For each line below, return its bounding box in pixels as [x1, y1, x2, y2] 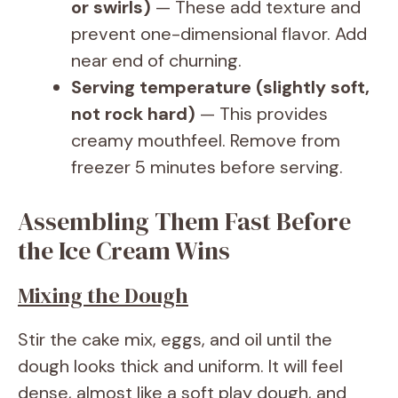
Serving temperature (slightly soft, [71, 76, 370, 99]
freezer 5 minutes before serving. [71, 155, 343, 179]
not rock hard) [71, 102, 195, 125]
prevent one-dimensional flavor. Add [71, 22, 367, 45]
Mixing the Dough [18, 281, 188, 310]
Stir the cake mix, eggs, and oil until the [18, 328, 332, 351]
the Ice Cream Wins [18, 234, 230, 267]
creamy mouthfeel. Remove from [71, 129, 340, 152]
